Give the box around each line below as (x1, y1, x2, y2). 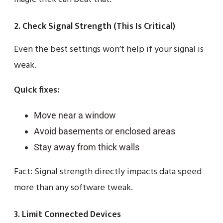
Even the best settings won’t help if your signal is (14, 42, 204, 57)
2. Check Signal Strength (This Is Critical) (14, 19, 175, 34)
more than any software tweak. (14, 181, 133, 196)
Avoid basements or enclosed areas (34, 126, 175, 137)
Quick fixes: (14, 83, 59, 98)
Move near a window (34, 110, 116, 121)
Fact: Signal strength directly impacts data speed (14, 165, 202, 180)
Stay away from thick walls (34, 142, 139, 153)
